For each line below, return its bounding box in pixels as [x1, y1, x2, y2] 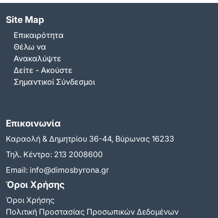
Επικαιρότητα [14, 30, 64, 40]
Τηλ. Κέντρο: [6, 149, 54, 159]
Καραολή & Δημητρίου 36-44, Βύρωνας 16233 [6, 133, 174, 144]
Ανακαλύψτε [14, 54, 61, 64]
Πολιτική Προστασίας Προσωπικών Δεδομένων [6, 206, 179, 217]
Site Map [6, 14, 44, 26]
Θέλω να [14, 42, 46, 52]
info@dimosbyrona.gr [30, 164, 109, 175]
